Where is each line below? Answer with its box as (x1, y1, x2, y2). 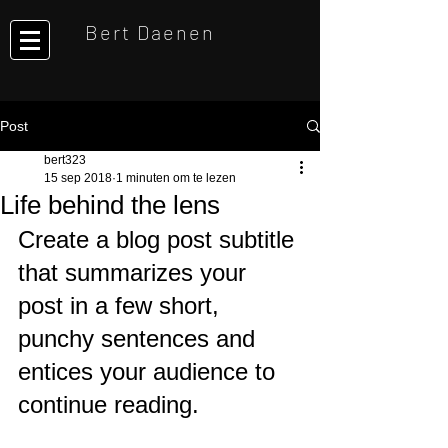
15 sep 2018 (44, 171, 112, 185)
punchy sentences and (18, 325, 262, 352)
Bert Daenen (85, 20, 215, 44)
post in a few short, (18, 292, 226, 319)
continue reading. (18, 391, 199, 418)
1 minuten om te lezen (116, 171, 236, 185)
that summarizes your (18, 259, 253, 286)
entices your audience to (18, 358, 282, 385)
